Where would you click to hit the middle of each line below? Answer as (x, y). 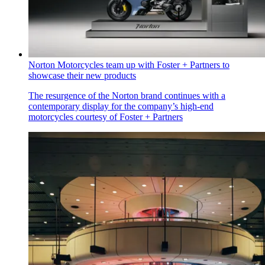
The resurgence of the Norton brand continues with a (127, 96)
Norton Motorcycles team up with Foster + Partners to (129, 65)
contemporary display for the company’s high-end (121, 106)
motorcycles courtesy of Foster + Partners (106, 117)
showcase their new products (82, 76)
